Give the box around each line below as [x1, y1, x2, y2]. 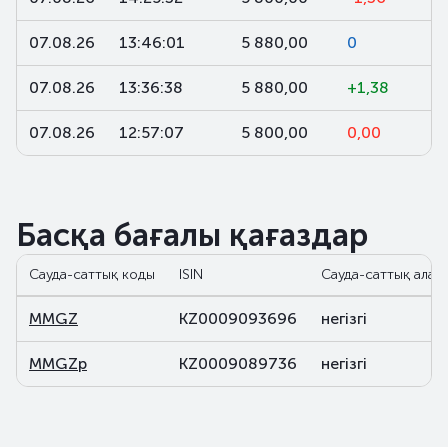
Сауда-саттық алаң [321, 266, 443, 283]
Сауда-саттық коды [29, 266, 155, 283]
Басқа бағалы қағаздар [16, 216, 368, 254]
